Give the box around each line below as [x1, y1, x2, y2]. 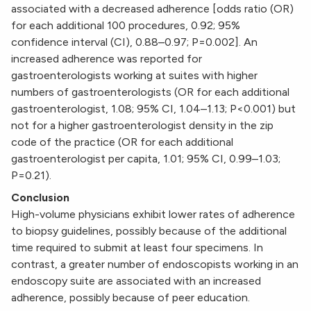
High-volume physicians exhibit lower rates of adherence [11, 208, 295, 221]
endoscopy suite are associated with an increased [11, 274, 261, 288]
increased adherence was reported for [11, 52, 202, 66]
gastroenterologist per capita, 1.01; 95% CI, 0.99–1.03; [11, 152, 280, 166]
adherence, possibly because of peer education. [11, 291, 250, 305]
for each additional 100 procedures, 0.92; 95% [11, 19, 240, 33]
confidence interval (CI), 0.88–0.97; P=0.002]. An [11, 35, 258, 49]
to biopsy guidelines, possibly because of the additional [11, 224, 287, 238]
